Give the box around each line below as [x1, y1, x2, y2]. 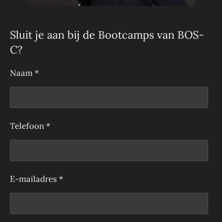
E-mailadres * [10, 173, 63, 185]
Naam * [10, 67, 39, 79]
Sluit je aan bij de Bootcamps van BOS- [10, 28, 204, 42]
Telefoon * [10, 120, 51, 132]
